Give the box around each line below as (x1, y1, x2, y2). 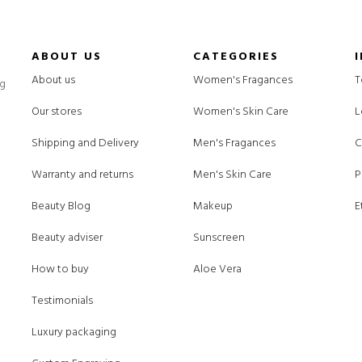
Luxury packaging (31, 323, 116, 343)
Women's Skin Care (192, 103, 288, 122)
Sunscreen (192, 229, 245, 248)
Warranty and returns (31, 166, 133, 185)
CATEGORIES (192, 48, 279, 67)
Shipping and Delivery (31, 134, 139, 154)
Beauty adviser (31, 229, 103, 248)
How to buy (31, 260, 89, 280)
